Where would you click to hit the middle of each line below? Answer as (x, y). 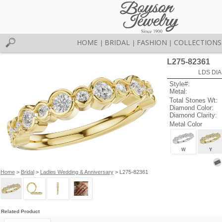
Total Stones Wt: (194, 100)
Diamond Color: (192, 108)
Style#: (180, 84)
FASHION (152, 42)
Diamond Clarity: (194, 115)
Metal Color (186, 124)
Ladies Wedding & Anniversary (77, 172)
